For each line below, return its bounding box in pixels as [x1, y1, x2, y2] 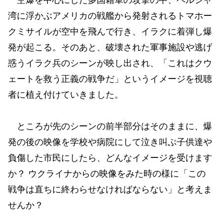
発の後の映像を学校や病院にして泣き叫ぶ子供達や [8, 137, 212, 147]
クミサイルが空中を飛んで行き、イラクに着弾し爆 [8, 26, 212, 37]
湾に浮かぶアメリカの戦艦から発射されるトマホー [8, 10, 212, 21]
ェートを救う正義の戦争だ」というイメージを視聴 [8, 74, 212, 84]
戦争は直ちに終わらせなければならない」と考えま [8, 184, 212, 195]
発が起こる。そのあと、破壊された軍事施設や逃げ [8, 42, 212, 52]
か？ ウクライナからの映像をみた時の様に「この [8, 169, 206, 179]
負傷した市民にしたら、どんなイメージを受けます [8, 153, 212, 163]
